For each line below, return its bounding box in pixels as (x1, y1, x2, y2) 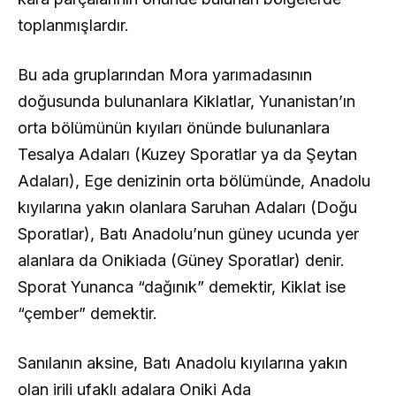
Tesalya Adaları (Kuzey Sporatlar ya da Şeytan (18, 144, 357, 164)
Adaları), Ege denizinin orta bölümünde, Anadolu (18, 171, 370, 190)
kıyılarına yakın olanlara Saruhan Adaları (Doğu (18, 197, 357, 217)
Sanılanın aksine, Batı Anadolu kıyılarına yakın (18, 353, 347, 372)
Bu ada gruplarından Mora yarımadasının (18, 65, 312, 84)
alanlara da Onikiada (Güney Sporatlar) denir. (18, 250, 345, 270)
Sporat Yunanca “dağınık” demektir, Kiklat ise (18, 277, 346, 296)
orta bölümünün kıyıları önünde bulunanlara (18, 118, 330, 137)
